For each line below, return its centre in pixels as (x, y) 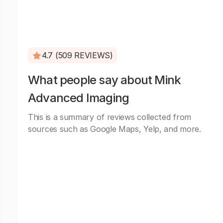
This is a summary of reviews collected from (110, 117)
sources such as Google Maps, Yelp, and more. (114, 129)
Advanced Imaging (79, 98)
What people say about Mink (105, 80)
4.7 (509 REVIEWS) (77, 55)
